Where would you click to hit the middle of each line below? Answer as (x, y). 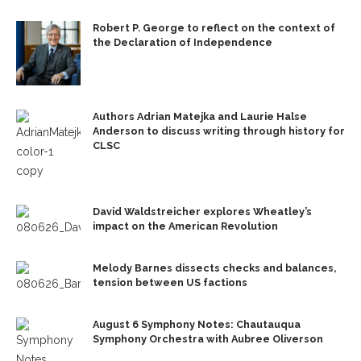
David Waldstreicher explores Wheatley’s (202, 211)
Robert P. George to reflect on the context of (214, 27)
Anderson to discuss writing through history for (219, 131)
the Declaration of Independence (183, 42)
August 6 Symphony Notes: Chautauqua (197, 324)
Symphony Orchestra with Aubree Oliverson (208, 338)
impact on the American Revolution (185, 226)
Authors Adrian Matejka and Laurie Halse (200, 116)
